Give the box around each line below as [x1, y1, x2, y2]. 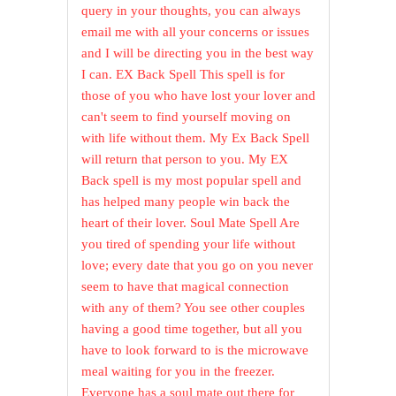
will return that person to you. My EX [81, 152, 289, 167]
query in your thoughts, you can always [81, 4, 301, 19]
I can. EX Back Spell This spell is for [81, 67, 286, 82]
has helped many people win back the [81, 194, 291, 209]
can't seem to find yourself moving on [81, 110, 292, 125]
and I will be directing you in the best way [81, 46, 315, 61]
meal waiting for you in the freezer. [81, 364, 276, 379]
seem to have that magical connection [81, 279, 290, 294]
